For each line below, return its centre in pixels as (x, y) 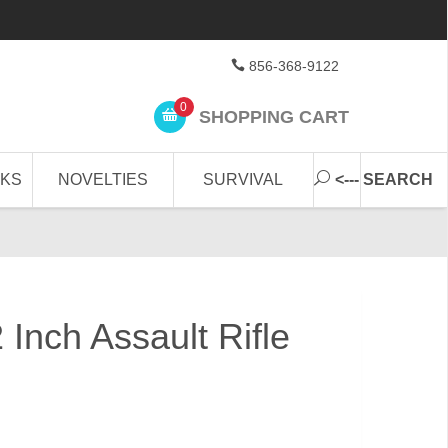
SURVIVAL (243, 179)
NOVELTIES (103, 179)
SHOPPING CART (271, 116)
